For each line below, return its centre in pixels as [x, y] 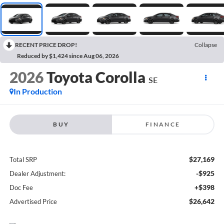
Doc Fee [21, 187]
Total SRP [23, 159]
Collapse [206, 45]
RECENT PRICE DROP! [46, 45]
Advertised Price [33, 201]
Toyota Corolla [96, 77]
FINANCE [163, 124]
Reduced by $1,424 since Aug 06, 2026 [68, 56]
